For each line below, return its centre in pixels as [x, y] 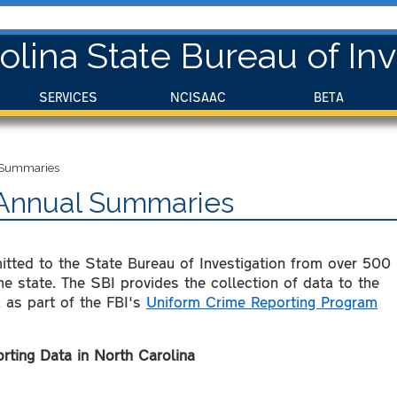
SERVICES [68, 97]
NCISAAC [198, 97]
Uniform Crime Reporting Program [262, 301]
